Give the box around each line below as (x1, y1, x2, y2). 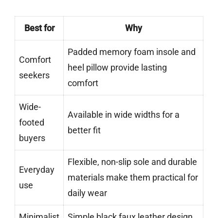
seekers (19, 70, 50, 80)
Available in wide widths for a (68, 109, 180, 120)
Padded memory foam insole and (68, 46, 196, 57)
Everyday (19, 164, 54, 175)
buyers (19, 132, 45, 143)
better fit (68, 125, 101, 135)
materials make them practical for (68, 172, 198, 182)
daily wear (68, 187, 107, 198)
